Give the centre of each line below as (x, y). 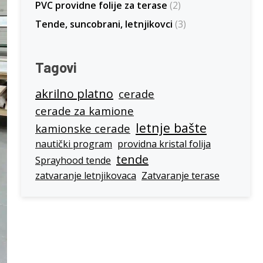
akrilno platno (74, 94)
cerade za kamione (85, 111)
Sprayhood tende (73, 160)
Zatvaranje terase (181, 176)
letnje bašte (171, 128)
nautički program (74, 144)
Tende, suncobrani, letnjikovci (104, 24)
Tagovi (56, 67)
